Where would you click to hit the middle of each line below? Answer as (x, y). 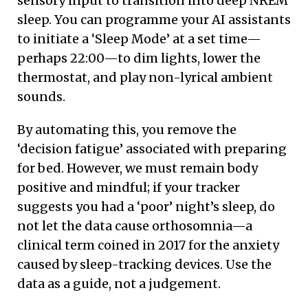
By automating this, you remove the (127, 129)
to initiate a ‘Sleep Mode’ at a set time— (139, 38)
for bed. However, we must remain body (137, 168)
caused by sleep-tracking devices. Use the (144, 264)
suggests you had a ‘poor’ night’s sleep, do (146, 206)
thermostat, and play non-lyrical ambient (145, 77)
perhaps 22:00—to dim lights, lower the (139, 58)
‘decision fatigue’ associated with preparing (152, 148)
